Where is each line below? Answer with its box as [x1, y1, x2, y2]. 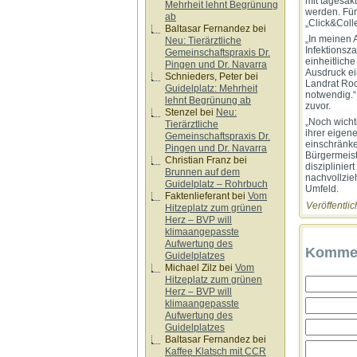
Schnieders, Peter [165, 71, 242, 82]
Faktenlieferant [165, 190, 229, 202]
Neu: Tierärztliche [165, 35, 241, 46]
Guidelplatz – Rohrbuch [165, 178, 268, 190]
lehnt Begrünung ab [165, 95, 251, 106]
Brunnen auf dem [165, 167, 240, 178]
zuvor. [305, 100, 331, 112]
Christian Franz [165, 155, 231, 166]
